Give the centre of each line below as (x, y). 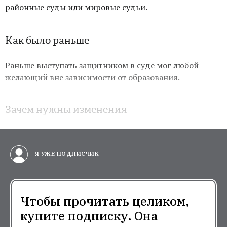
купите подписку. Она (89, 216)
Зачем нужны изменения (66, 109)
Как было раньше (47, 40)
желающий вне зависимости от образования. (93, 77)
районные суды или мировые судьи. (76, 7)
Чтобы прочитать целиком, (105, 201)
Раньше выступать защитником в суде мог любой (102, 65)
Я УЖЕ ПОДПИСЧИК (66, 154)
